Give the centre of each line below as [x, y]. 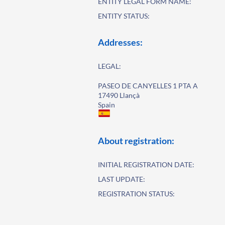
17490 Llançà [119, 95]
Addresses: [121, 42]
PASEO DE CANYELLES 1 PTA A [148, 86]
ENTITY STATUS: [124, 16]
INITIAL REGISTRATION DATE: [146, 164]
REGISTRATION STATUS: [137, 194]
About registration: [136, 141]
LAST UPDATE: [122, 179]
